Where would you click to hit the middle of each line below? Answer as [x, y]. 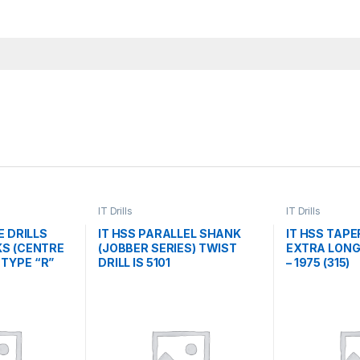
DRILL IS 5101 [134, 262]
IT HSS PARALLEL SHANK [170, 233]
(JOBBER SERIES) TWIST [168, 247]
